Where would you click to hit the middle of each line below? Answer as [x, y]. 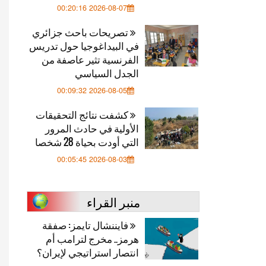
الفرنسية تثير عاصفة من [90, 59]
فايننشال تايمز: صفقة [86, 225]
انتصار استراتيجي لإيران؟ [88, 252]
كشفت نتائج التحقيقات [83, 114]
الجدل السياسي [107, 73]
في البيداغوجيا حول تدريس [84, 45]
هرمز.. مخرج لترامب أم [92, 238]
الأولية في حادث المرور [92, 128]
